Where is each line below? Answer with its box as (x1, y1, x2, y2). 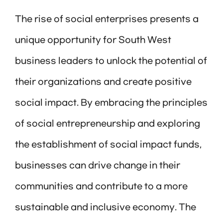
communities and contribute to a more (15, 182, 188, 192)
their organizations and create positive (15, 77, 192, 88)
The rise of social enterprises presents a (15, 14, 199, 25)
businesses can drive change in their (15, 161, 180, 171)
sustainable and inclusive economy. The (15, 203, 196, 213)
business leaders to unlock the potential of (15, 56, 207, 67)
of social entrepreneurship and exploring (15, 119, 200, 129)
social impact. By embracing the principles (15, 98, 208, 109)
